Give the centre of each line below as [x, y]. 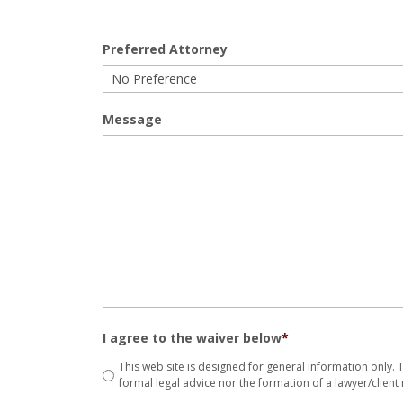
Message [132, 119]
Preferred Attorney [165, 49]
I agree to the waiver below [192, 338]
